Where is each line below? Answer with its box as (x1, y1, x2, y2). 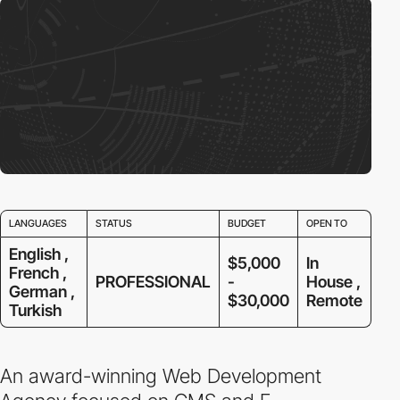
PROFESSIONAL (95, 271, 211, 291)
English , (8, 244, 69, 263)
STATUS (95, 216, 132, 229)
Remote (305, 290, 362, 310)
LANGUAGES (8, 216, 67, 229)
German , (8, 281, 75, 301)
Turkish (8, 300, 62, 320)
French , (8, 262, 67, 282)
